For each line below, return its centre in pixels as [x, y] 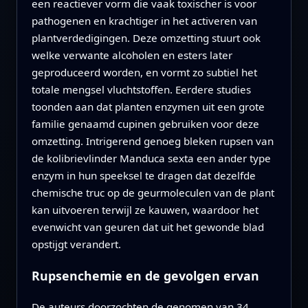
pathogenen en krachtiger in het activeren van [144, 21]
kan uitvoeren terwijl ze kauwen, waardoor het [145, 210]
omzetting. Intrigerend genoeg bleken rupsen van [152, 141]
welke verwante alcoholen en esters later [132, 55]
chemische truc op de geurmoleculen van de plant [153, 193]
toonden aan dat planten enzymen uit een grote [148, 107]
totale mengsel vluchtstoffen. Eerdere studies [141, 90]
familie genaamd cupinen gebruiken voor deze [145, 124]
